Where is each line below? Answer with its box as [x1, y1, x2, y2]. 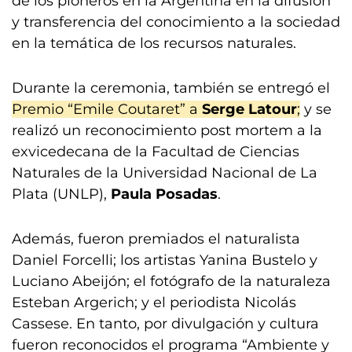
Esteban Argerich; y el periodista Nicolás [12, 294, 296, 311]
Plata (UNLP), [12, 185, 111, 203]
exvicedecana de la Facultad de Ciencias [12, 143, 299, 160]
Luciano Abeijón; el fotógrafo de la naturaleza [12, 273, 331, 290]
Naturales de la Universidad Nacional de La [12, 164, 317, 181]
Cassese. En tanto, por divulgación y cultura [12, 315, 319, 332]
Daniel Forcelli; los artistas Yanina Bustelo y [12, 251, 317, 269]
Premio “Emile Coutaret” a [12, 101, 202, 118]
